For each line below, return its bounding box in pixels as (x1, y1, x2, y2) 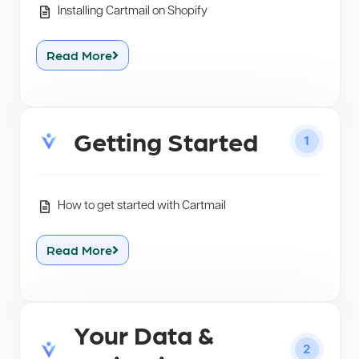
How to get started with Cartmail (57, 200, 226, 213)
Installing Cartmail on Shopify (57, 6, 208, 18)
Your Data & (73, 318, 214, 350)
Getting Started (73, 125, 258, 157)
